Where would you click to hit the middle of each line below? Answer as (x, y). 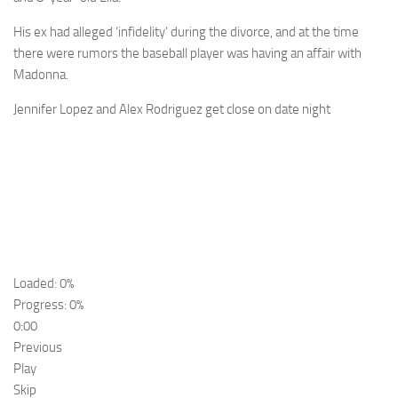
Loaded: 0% (44, 284)
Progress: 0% (48, 305)
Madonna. (41, 75)
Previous (38, 348)
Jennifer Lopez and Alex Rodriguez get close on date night (172, 110)
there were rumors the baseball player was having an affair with (187, 54)
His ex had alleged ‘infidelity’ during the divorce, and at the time (186, 32)
